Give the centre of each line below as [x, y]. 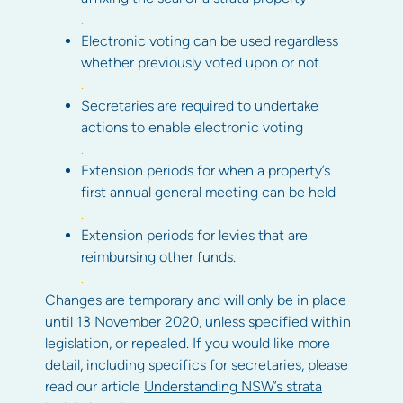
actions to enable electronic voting [192, 128]
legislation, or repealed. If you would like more [188, 344]
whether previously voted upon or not [200, 63]
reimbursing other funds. [158, 257]
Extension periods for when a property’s [206, 171]
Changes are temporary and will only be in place [196, 300]
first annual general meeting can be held [208, 193]
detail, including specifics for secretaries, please [197, 365]
